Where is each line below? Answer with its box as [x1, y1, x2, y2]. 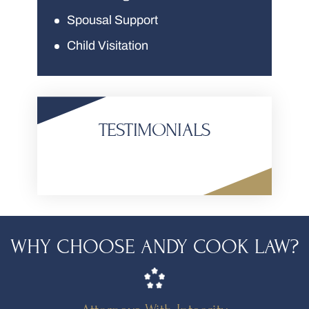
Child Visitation [67, 39, 148, 53]
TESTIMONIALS [98, 119, 211, 141]
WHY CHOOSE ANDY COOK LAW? [10, 235, 299, 259]
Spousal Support [67, 13, 158, 28]
